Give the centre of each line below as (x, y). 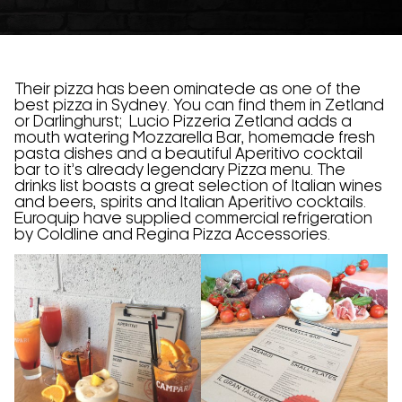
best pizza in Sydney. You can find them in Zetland (199, 106)
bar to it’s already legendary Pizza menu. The (180, 170)
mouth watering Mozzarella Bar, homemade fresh (195, 138)
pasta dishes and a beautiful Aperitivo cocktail (188, 154)
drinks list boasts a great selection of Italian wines (198, 187)
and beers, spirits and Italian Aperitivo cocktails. (190, 203)
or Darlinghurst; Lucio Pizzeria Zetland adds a (183, 122)
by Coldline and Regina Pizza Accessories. (172, 235)
